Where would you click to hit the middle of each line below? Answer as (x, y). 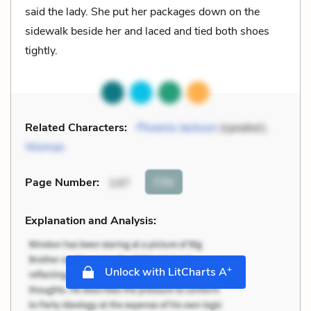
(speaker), (243, 127)
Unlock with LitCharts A (164, 272)
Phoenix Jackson (177, 127)
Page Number (61, 183)
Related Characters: (76, 127)
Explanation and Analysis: (91, 220)
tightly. (41, 50)
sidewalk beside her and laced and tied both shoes (147, 31)
